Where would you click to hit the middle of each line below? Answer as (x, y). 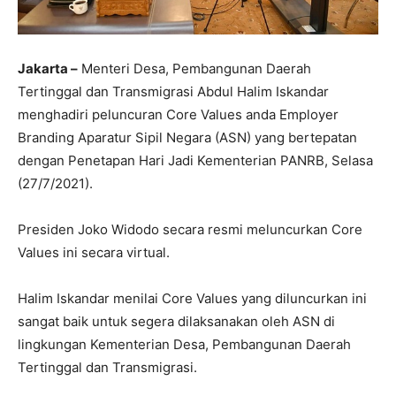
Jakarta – (48, 68)
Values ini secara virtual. (94, 252)
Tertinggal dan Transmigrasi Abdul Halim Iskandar (173, 91)
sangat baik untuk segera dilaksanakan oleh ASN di (176, 321)
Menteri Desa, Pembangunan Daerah (194, 68)
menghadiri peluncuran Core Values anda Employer (178, 114)
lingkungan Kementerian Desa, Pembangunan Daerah (184, 344)
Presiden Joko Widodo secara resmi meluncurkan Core (190, 229)
